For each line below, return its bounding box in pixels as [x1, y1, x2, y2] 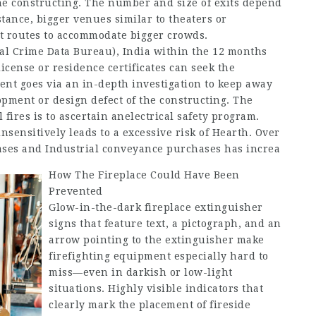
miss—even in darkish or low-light [49, 267, 233, 278]
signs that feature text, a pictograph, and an [49, 218, 281, 229]
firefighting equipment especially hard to [49, 250, 269, 262]
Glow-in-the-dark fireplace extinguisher [49, 202, 263, 213]
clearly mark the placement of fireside [49, 299, 250, 310]
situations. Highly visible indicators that [49, 283, 263, 294]
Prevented [49, 186, 103, 197]
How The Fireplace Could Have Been [49, 169, 240, 181]
